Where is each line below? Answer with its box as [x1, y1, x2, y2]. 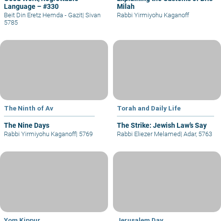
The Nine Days [4, 121, 49, 130]
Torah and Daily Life [117, 104, 181, 112]
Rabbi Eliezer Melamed [117, 130, 181, 138]
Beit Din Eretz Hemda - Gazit [4, 11, 82, 19]
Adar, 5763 [182, 130, 212, 138]
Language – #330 [4, 2, 59, 10]
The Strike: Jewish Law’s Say [117, 121, 207, 130]
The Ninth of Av [4, 104, 53, 112]
